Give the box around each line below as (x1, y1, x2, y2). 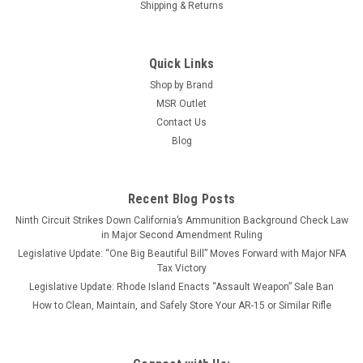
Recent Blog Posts (127, 190, 236, 207)
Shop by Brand (150, 79, 213, 91)
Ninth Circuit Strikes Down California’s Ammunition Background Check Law (15, 214, 348, 226)
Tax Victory (156, 262, 207, 274)
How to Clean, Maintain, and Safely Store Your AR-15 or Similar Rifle (32, 299, 331, 311)
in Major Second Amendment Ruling (100, 228, 263, 241)
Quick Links (148, 55, 215, 71)
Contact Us (156, 116, 207, 128)
